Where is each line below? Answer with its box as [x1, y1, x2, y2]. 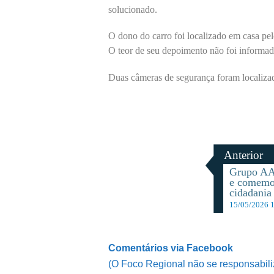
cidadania [229, 187, 272, 199]
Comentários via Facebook [108, 243, 233, 254]
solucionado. [108, 4, 157, 15]
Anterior [223, 149, 263, 162]
